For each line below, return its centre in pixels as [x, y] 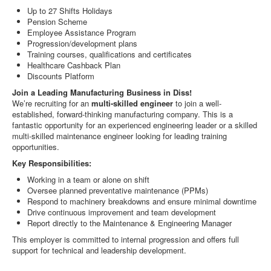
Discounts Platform [61, 76]
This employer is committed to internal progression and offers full [126, 239]
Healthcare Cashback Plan [74, 65]
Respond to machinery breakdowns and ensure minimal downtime [142, 201]
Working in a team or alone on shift [90, 179]
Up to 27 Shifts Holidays [70, 11]
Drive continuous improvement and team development [122, 212]
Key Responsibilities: [52, 163]
